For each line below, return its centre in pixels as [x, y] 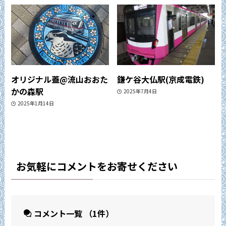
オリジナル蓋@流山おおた [60, 79]
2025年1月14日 [36, 103]
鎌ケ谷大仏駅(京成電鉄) [161, 79]
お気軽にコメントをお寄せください [97, 166]
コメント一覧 [58, 213]
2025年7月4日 [140, 91]
